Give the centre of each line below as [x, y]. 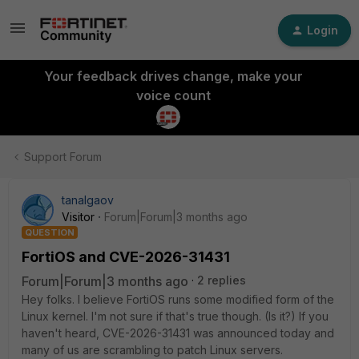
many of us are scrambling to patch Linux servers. [152, 350]
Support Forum [63, 157]
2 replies [222, 280]
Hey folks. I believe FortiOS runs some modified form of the [178, 299]
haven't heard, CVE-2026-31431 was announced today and [178, 333]
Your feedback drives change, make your [173, 76]
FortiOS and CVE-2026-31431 [126, 257]
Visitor [78, 217]
